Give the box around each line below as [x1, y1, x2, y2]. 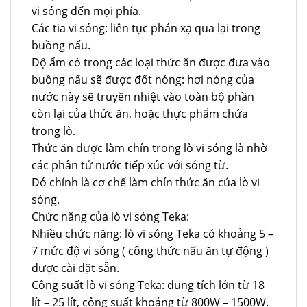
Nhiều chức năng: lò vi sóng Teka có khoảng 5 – [32, 226, 273, 242]
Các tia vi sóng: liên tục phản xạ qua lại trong [32, 21, 260, 36]
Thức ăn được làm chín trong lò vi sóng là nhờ [32, 140, 267, 156]
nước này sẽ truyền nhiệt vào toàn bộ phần [32, 89, 254, 105]
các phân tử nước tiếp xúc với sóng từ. [32, 158, 228, 173]
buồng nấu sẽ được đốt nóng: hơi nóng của [32, 72, 254, 88]
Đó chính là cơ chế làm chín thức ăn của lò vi [32, 175, 260, 191]
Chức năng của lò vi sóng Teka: [32, 209, 189, 225]
